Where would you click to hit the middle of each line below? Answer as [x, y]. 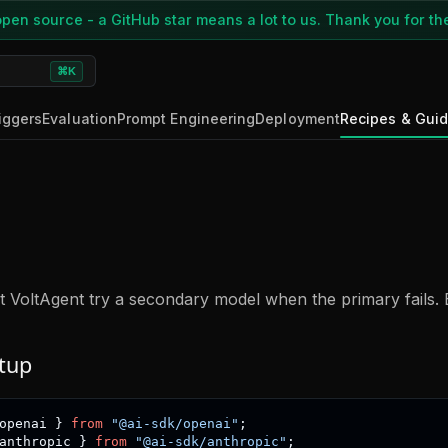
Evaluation [79, 118]
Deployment [297, 118]
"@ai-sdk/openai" [174, 423]
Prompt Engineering [186, 118]
